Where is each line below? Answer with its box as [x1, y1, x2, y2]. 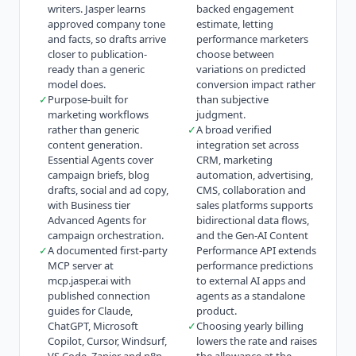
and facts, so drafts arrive [48, 31, 166, 46]
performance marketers [196, 31, 308, 46]
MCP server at [48, 257, 114, 273]
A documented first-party [48, 242, 168, 257]
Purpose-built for [48, 91, 128, 106]
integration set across [196, 137, 299, 152]
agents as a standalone [196, 288, 305, 303]
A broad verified [196, 122, 272, 137]
